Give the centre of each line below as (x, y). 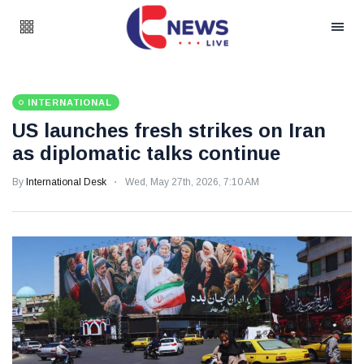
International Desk (66, 182)
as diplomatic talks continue (146, 153)
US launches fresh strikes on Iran (169, 130)
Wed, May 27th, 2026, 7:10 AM (192, 182)
